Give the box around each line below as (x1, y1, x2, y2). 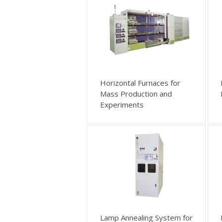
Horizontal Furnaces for (100, 78, 180, 88)
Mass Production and (100, 89, 172, 99)
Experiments (100, 100, 144, 110)
